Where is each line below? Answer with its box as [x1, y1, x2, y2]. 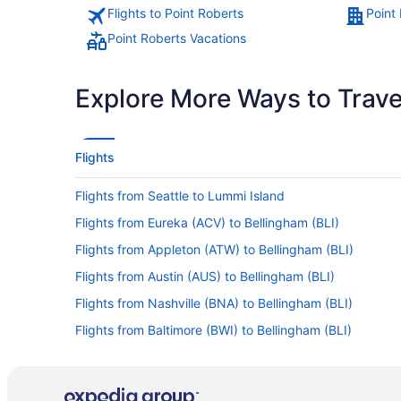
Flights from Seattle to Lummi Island [75, 187, 285, 203]
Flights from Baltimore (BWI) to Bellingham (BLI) [75, 321, 352, 337]
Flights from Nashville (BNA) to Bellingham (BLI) [75, 294, 353, 311]
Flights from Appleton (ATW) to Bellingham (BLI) [75, 241, 354, 257]
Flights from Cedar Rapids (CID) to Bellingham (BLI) [75, 375, 375, 391]
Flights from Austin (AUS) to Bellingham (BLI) [75, 268, 335, 284]
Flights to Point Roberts [107, 4, 243, 21]
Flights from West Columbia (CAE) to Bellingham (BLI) [75, 348, 385, 364]
